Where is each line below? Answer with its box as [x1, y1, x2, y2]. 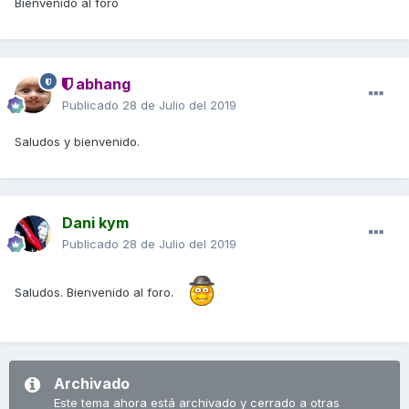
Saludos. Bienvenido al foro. [15, 284, 173, 299]
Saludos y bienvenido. [15, 134, 140, 150]
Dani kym [62, 214, 129, 233]
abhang [72, 75, 131, 94]
